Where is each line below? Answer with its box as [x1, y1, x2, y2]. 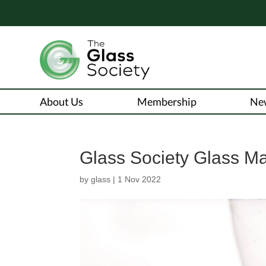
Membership [137, 94, 197, 108]
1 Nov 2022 [118, 174, 161, 184]
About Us [40, 94, 84, 108]
